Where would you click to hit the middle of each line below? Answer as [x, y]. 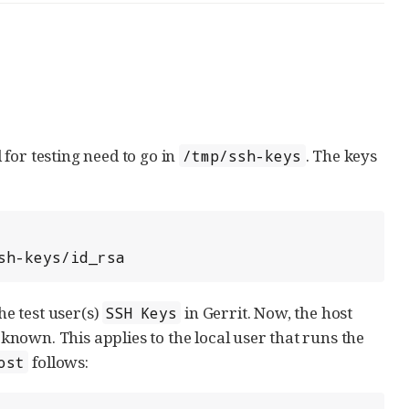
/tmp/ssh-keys [242, 156]
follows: [58, 362]
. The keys [341, 156]
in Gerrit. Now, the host [267, 313]
